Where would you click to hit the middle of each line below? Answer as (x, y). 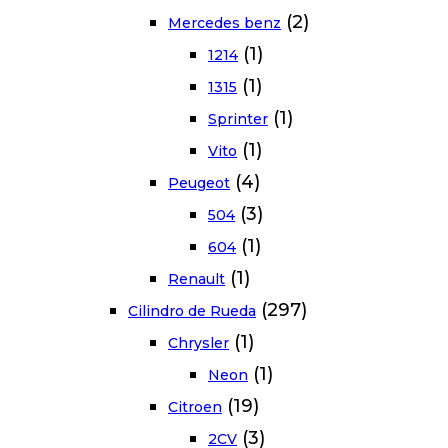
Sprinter (238, 119)
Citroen (195, 407)
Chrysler (198, 343)
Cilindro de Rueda (192, 311)
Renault (196, 279)
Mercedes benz (224, 23)
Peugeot (199, 183)
